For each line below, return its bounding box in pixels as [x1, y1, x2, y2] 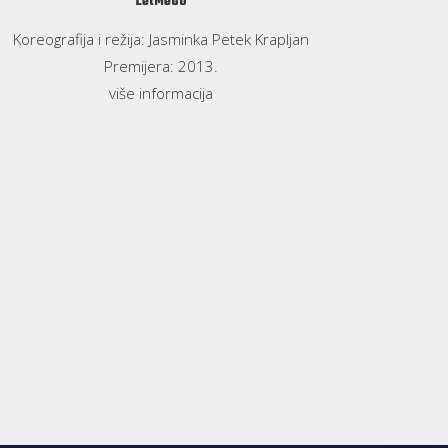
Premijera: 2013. [104, 55, 219, 76]
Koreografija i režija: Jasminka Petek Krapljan [13, 28, 310, 49]
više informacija [109, 82, 214, 103]
